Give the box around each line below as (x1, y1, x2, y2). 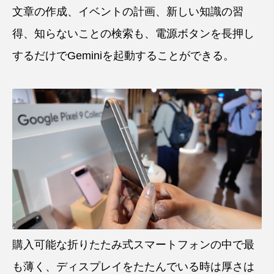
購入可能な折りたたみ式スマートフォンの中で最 (12, 238, 254, 251)
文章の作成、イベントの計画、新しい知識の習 (12, 5, 243, 18)
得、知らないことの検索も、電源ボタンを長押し (12, 27, 254, 40)
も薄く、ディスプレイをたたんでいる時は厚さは (12, 260, 254, 273)
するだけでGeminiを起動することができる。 (12, 49, 234, 62)
